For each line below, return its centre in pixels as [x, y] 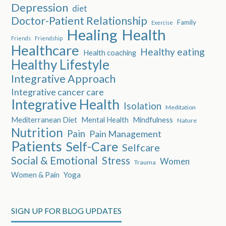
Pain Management [126, 133]
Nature [187, 120]
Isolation [143, 105]
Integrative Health [66, 104]
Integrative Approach [64, 78]
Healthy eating [173, 51]
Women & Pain [36, 174]
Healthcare [45, 50]
